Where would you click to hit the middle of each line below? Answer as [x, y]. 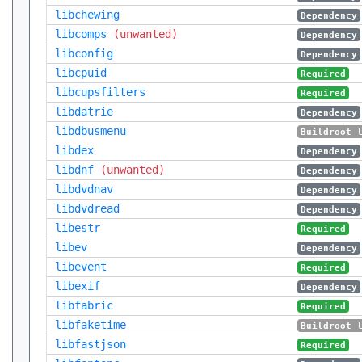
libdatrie [84, 112]
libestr [78, 228]
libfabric [84, 305]
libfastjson [90, 344]
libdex [74, 150]
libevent [81, 267]
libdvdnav [84, 189]
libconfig [84, 53]
